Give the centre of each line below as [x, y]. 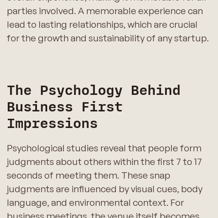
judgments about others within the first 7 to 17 [104, 161]
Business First [64, 107]
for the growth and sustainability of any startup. [108, 38]
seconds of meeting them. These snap [88, 175]
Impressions [52, 123]
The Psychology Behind [93, 90]
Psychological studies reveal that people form [104, 148]
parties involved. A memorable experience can [105, 11]
